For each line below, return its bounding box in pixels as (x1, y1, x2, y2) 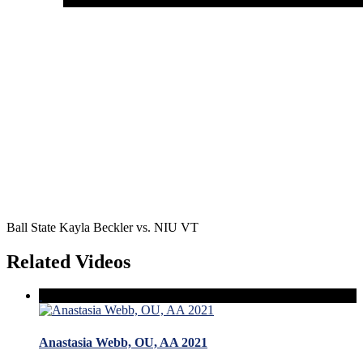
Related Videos (6, 250, 130, 272)
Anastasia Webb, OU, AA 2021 (39, 335, 207, 349)
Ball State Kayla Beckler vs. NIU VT (6, 220, 199, 234)
